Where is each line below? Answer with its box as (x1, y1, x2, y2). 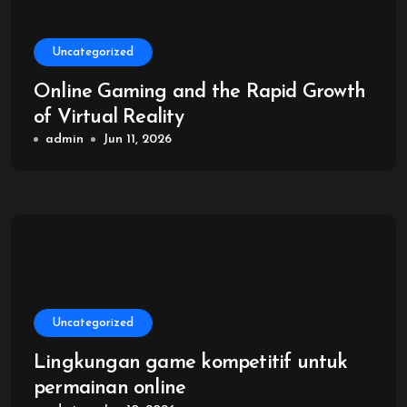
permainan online (34, 378, 186, 399)
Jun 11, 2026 (103, 133, 172, 146)
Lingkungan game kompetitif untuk (34, 352, 348, 373)
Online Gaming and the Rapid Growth (34, 82, 366, 103)
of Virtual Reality (34, 107, 184, 128)
